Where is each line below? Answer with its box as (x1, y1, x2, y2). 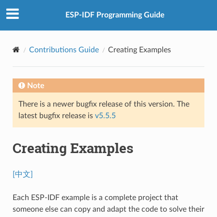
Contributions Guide (29, 46, 99, 54)
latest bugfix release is (18, 111, 95, 120)
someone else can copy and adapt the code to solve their (12, 205, 204, 213)
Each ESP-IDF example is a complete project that (12, 193, 178, 201)
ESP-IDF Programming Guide (65, 11, 165, 19)
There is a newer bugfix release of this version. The (18, 100, 189, 108)
